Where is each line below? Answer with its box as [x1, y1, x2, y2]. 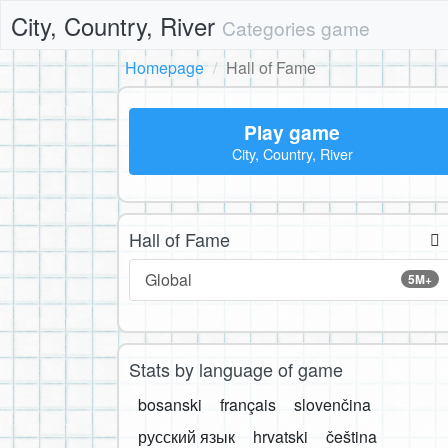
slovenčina [294, 393, 371, 417]
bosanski [138, 393, 202, 417]
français [220, 393, 276, 417]
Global [145, 268, 192, 292]
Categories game [222, 14, 370, 41]
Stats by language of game [129, 356, 343, 383]
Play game [244, 118, 340, 146]
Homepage [125, 56, 204, 79]
